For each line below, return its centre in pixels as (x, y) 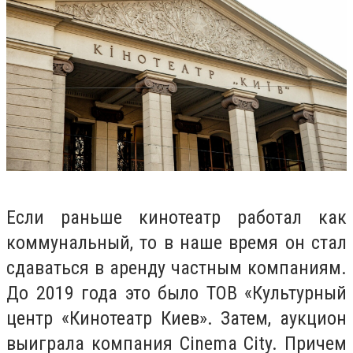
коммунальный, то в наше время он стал (176, 243)
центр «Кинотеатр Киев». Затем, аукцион (176, 319)
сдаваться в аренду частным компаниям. (176, 268)
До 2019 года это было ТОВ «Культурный (176, 294)
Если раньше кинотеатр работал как (176, 218)
